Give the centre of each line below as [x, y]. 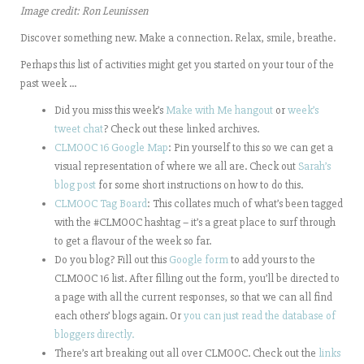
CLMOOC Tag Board [101, 204]
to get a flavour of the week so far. [133, 241]
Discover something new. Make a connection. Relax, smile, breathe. [178, 38]
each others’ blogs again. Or [119, 316]
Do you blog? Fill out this [112, 260]
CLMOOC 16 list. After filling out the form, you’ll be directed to [197, 278]
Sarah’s [314, 166]
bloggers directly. [94, 334]
